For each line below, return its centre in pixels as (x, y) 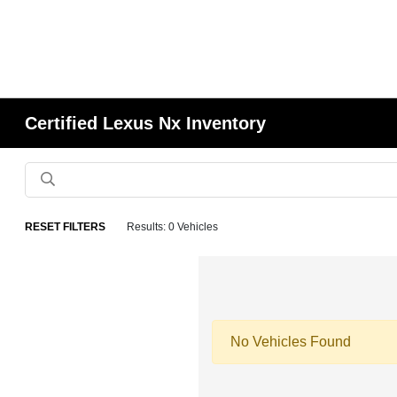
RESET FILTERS (66, 227)
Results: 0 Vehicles (173, 227)
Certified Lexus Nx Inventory (146, 123)
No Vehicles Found (291, 342)
